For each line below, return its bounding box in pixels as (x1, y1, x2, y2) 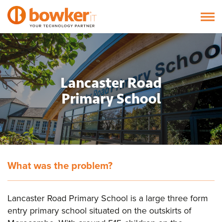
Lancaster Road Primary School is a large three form (7, 192, 208, 204)
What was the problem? (7, 158, 112, 172)
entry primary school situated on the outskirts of (7, 204, 191, 217)
